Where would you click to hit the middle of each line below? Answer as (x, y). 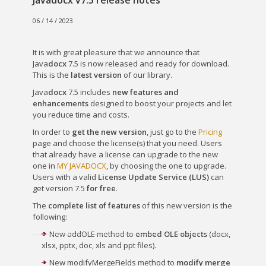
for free (101, 188)
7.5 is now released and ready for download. (148, 64)
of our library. (147, 75)
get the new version (109, 132)
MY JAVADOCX (82, 166)
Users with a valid (65, 177)
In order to (52, 132)
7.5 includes (89, 92)
